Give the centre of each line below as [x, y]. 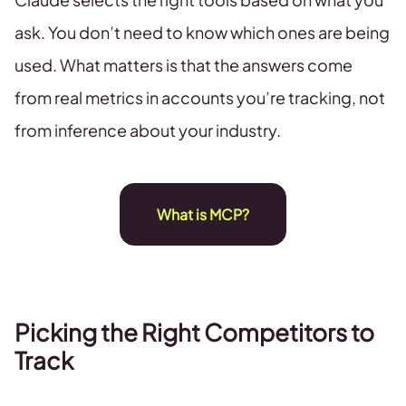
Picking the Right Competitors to [194, 332]
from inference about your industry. [148, 130]
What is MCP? [203, 214]
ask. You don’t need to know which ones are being [202, 32]
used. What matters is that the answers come [184, 65]
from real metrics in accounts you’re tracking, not [200, 97]
